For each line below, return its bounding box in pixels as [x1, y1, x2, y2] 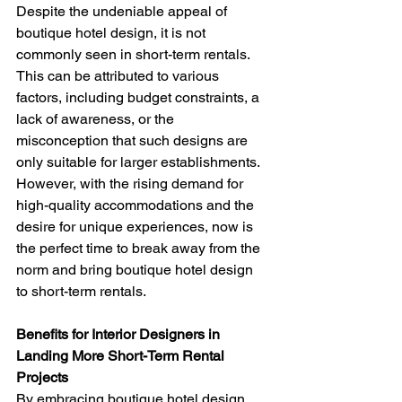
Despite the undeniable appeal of [16, 2, 231, 20]
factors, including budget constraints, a [16, 88, 263, 106]
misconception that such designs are [16, 131, 251, 149]
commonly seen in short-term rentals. [16, 45, 253, 63]
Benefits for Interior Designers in [16, 325, 223, 343]
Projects [16, 368, 72, 386]
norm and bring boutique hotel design [16, 260, 257, 278]
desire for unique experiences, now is [16, 217, 257, 235]
